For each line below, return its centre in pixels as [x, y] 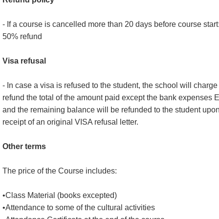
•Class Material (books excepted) [60, 195]
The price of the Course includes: [60, 171]
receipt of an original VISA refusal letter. [70, 122]
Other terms [24, 146]
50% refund [22, 36]
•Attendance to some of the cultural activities [79, 208]
